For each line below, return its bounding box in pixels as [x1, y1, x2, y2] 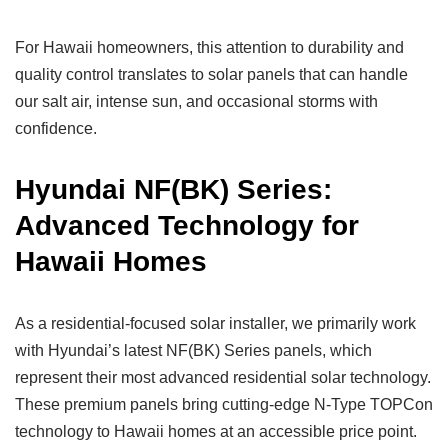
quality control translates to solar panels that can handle [15, 66, 408, 83]
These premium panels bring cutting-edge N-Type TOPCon [15, 396, 433, 413]
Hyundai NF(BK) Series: [15, 174, 332, 205]
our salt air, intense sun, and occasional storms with [15, 93, 378, 110]
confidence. [15, 120, 97, 137]
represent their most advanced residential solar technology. [15, 369, 431, 386]
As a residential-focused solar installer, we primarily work [15, 315, 416, 332]
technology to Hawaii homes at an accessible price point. [15, 423, 417, 440]
